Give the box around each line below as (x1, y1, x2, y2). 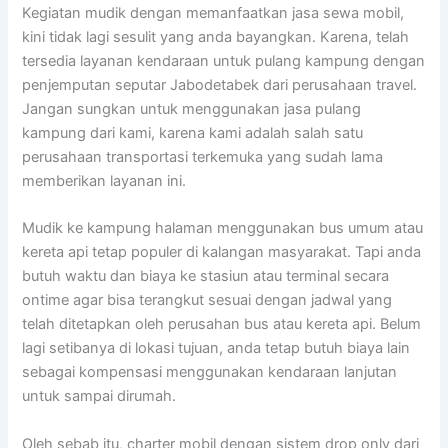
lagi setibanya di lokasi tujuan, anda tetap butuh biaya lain (22, 339, 411, 358)
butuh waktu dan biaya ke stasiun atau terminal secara (22, 267, 390, 286)
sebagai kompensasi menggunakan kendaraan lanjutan (22, 363, 398, 382)
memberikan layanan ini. (22, 172, 187, 191)
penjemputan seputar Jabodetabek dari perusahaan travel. (22, 76, 418, 95)
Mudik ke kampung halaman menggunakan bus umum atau (22, 219, 424, 238)
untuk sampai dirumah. (22, 387, 177, 406)
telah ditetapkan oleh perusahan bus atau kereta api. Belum (22, 315, 422, 334)
